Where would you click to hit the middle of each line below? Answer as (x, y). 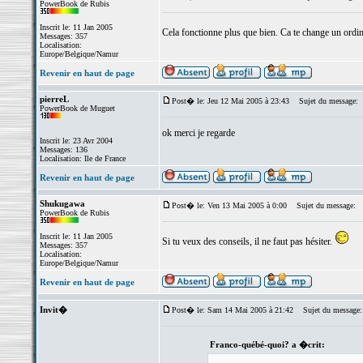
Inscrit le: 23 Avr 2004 (76, 141)
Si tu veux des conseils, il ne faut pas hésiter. (248, 241)
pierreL (54, 99)
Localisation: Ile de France (82, 158)
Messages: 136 (63, 149)
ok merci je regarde (198, 133)
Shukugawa (62, 203)
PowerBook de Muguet (77, 108)
